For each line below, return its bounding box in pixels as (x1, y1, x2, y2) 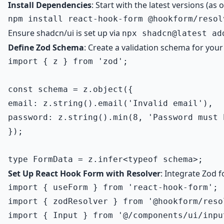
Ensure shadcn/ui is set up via (8, 27, 122, 38)
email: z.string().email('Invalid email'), (8, 98, 213, 108)
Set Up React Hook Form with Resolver (8, 168, 160, 179)
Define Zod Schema (8, 42, 84, 53)
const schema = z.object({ (8, 84, 133, 94)
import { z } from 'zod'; (8, 56, 128, 66)
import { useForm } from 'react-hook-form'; (8, 182, 218, 192)
